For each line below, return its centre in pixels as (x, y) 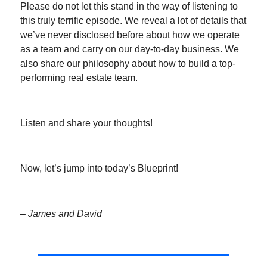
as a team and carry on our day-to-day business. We (130, 49)
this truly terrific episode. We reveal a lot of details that (133, 20)
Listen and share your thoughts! (86, 123)
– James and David (61, 213)
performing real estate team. (79, 77)
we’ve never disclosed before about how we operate (130, 35)
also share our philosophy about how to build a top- (128, 63)
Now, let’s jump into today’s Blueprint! (99, 168)
